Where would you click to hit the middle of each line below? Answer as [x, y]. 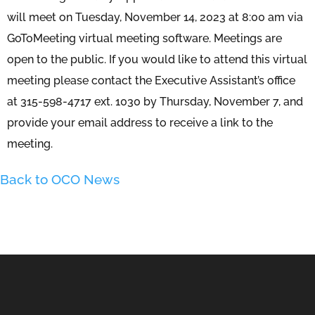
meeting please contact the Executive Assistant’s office [151, 81]
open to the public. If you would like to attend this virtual [157, 59]
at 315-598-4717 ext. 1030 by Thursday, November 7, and [155, 102]
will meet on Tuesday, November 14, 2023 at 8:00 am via [155, 17]
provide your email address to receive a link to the [140, 123]
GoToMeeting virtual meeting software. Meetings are [144, 38]
